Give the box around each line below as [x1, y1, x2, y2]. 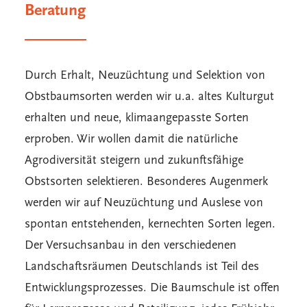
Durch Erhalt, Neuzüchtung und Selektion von [25, 69, 265, 82]
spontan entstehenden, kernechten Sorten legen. [25, 218, 275, 231]
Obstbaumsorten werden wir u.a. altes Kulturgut [25, 90, 274, 103]
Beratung [25, 3, 86, 19]
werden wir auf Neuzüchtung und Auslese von [25, 197, 263, 210]
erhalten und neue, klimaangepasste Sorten [25, 112, 249, 125]
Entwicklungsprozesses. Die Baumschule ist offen [25, 282, 280, 295]
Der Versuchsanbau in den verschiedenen [25, 239, 236, 252]
